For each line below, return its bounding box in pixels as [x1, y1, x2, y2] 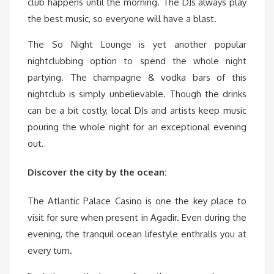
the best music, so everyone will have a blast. [28, 13, 217, 25]
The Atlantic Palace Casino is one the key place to [28, 195, 246, 207]
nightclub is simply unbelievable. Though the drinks [28, 88, 246, 100]
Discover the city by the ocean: [28, 166, 167, 179]
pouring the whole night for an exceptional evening [28, 121, 246, 133]
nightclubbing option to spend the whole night [28, 55, 246, 67]
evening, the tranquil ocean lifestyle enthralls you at [28, 228, 246, 240]
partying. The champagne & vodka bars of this [28, 72, 246, 84]
